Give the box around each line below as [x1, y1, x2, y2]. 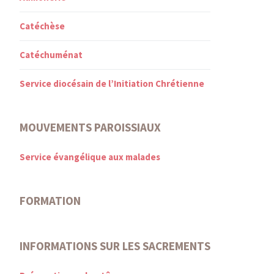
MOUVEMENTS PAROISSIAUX [20, 119, 161, 135]
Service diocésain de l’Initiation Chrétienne [20, 77, 204, 89]
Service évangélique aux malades [20, 150, 160, 163]
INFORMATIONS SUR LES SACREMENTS [20, 238, 210, 253]
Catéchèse [20, 20, 65, 32]
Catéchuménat [20, 48, 83, 61]
